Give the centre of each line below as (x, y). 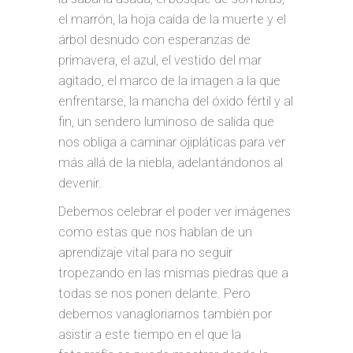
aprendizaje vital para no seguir (145, 253)
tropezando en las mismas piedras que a (173, 273)
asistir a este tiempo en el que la (150, 334)
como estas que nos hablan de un (155, 232)
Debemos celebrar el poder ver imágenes (175, 212)
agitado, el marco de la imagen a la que (169, 81)
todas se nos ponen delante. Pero (154, 294)
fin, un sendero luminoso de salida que (166, 122)
